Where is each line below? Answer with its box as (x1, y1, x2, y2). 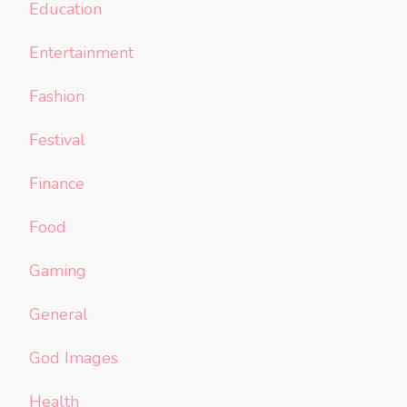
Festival (29, 129, 85, 152)
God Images (29, 347, 118, 370)
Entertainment (29, 42, 134, 65)
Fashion (29, 85, 84, 108)
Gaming (29, 260, 86, 283)
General (29, 303, 88, 326)
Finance (29, 173, 84, 195)
